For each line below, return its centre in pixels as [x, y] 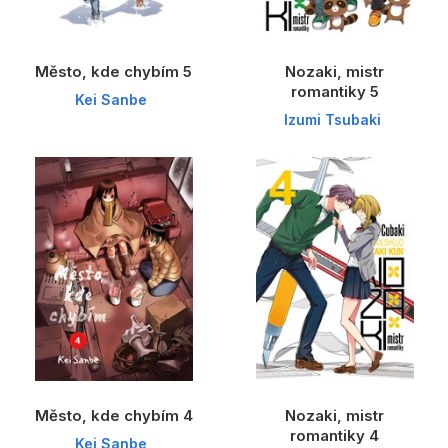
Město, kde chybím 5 [113, 71]
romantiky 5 [334, 91]
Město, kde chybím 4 [113, 415]
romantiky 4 [334, 435]
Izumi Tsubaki [332, 120]
